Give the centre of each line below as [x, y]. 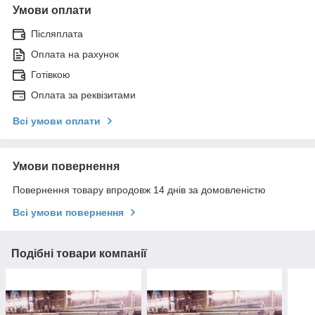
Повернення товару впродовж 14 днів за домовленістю [139, 189]
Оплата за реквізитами [83, 95]
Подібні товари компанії [79, 253]
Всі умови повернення [68, 212]
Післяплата [57, 33]
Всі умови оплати [57, 121]
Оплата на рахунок [75, 54]
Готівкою [51, 74]
